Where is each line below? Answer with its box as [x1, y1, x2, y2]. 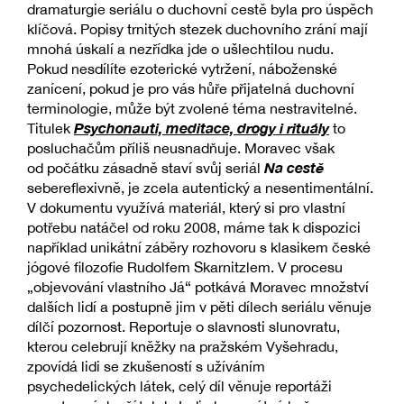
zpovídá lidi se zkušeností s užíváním [27, 357, 265, 374]
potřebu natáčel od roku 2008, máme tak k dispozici [27, 218, 361, 235]
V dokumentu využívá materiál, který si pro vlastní [27, 198, 345, 216]
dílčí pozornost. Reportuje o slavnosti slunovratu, [27, 317, 340, 335]
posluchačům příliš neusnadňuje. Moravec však [27, 139, 335, 156]
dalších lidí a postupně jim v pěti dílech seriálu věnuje [27, 298, 372, 315]
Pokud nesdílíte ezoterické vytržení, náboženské [27, 60, 337, 77]
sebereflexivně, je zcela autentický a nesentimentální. [27, 179, 373, 196]
